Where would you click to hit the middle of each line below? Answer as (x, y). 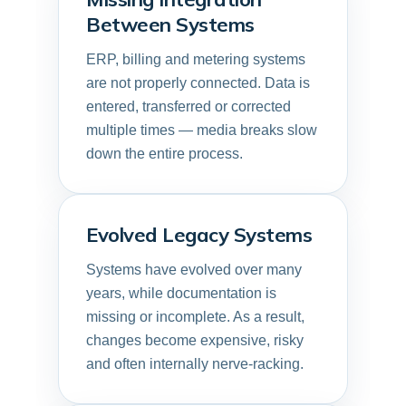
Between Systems (170, 24)
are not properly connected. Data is (198, 82)
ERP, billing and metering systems (196, 59)
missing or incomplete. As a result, (195, 316)
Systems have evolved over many (194, 269)
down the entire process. (164, 153)
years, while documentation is (181, 293)
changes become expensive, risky (195, 340)
